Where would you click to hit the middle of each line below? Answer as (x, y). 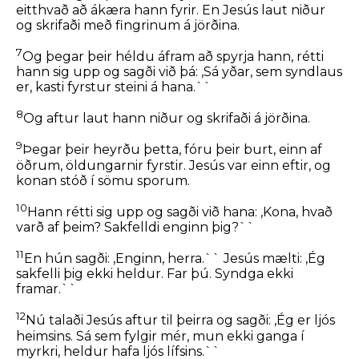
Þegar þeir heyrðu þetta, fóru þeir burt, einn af (172, 150)
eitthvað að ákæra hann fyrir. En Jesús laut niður (171, 10)
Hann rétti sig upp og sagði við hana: (144, 212)
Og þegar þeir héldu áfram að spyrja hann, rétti (173, 57)
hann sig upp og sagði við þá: (109, 72)
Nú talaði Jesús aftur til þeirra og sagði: (150, 321)
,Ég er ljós (305, 321)
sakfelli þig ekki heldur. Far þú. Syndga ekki (155, 274)
